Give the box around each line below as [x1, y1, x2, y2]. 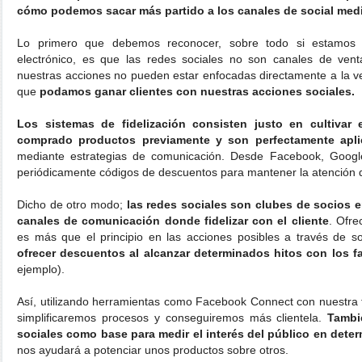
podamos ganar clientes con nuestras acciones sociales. [40, 84, 355, 98]
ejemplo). [17, 262, 65, 276]
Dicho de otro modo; [17, 197, 127, 211]
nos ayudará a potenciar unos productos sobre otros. [17, 343, 288, 356]
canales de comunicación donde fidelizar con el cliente [17, 213, 329, 227]
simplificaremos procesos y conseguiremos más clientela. [17, 310, 328, 324]
